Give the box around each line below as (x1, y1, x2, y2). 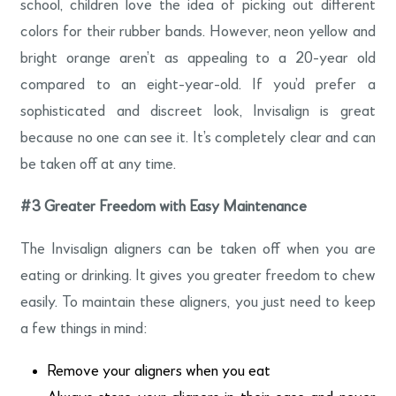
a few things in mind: (20, 320, 148, 337)
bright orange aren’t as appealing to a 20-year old (20, 49, 376, 66)
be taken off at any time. (20, 156, 177, 172)
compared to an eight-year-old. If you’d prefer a (20, 76, 376, 93)
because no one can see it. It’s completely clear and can (20, 129, 376, 146)
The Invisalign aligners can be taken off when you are (20, 240, 376, 257)
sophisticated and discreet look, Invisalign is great (20, 103, 376, 119)
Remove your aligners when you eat (47, 362, 271, 379)
